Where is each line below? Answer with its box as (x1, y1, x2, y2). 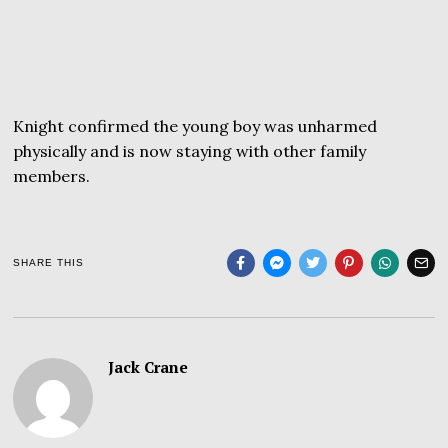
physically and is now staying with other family (13, 141, 367, 162)
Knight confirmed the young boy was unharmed (13, 116, 378, 137)
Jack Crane (108, 357, 189, 378)
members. (13, 166, 91, 187)
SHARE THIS (13, 257, 85, 269)
